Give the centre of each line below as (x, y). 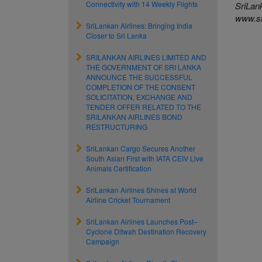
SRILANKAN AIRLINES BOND (134, 117)
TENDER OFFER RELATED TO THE (144, 107)
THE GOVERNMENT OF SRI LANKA (144, 67)
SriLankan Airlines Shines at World (141, 190)
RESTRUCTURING (117, 127)
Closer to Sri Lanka (116, 35)
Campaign (103, 241)
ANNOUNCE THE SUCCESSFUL (139, 77)
